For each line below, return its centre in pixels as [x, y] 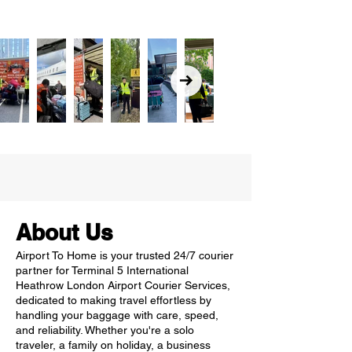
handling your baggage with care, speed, [117, 315]
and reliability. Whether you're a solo [105, 330]
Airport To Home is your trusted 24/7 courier [125, 255]
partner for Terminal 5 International [102, 270]
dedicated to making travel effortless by [114, 300]
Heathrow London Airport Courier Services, [123, 285]
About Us [64, 232]
